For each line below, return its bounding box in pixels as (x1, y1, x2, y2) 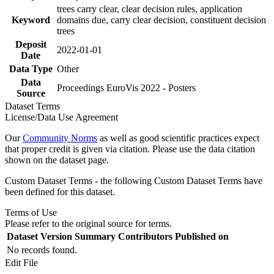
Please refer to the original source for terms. (5, 218, 172, 229)
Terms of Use (5, 207, 57, 218)
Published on (175, 231, 229, 242)
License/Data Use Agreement (5, 111, 118, 122)
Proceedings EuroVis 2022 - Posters (57, 82, 196, 93)
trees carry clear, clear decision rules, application (57, 3, 242, 14)
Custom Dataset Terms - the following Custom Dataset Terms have (5, 175, 262, 186)
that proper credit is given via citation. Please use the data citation (5, 143, 255, 154)
